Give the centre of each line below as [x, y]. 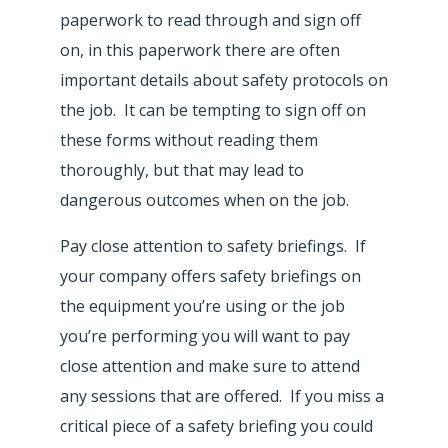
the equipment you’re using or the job [202, 305]
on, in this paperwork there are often [200, 49]
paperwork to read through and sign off [210, 19]
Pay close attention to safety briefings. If [213, 245]
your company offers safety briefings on [210, 275]
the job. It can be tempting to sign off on [213, 109]
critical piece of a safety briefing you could [216, 425]
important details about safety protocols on [224, 79]
